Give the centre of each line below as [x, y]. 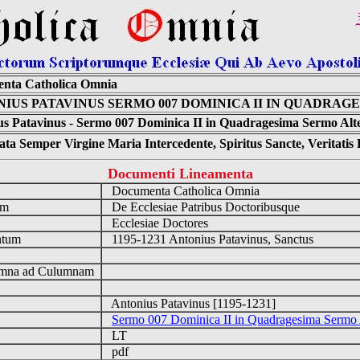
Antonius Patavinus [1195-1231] [192, 303]
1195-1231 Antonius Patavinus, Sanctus [211, 239]
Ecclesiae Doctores [158, 223]
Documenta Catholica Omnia [184, 191]
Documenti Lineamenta [180, 174]
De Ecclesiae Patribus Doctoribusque [204, 207]
